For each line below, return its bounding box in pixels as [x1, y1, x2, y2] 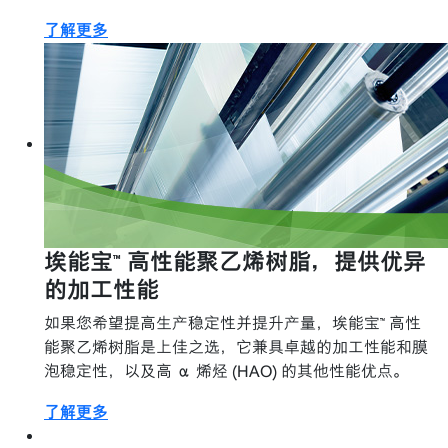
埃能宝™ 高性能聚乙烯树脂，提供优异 [44, 247, 426, 275]
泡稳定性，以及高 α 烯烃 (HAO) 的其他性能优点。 [44, 361, 409, 381]
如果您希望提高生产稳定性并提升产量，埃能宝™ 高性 [44, 313, 421, 333]
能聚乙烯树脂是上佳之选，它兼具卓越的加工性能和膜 [44, 337, 428, 357]
